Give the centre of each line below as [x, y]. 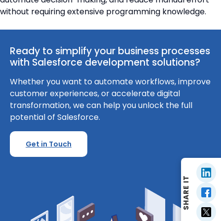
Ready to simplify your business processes [110, 51]
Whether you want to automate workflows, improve [110, 81]
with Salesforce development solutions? [105, 62]
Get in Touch [49, 144]
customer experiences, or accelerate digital [95, 93]
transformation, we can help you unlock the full [101, 105]
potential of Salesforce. [55, 117]
